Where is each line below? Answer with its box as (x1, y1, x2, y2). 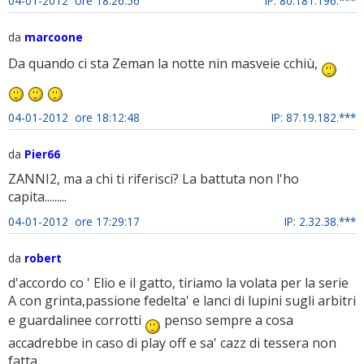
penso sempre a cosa (161, 311, 293, 330)
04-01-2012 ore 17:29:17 (8, 214, 140, 230)
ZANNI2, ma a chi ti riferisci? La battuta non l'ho (8, 170, 299, 188)
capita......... (8, 188, 67, 206)
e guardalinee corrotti (8, 311, 145, 330)
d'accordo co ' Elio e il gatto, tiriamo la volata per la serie (8, 274, 349, 292)
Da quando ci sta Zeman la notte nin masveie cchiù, (8, 54, 321, 73)
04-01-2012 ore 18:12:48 (8, 110, 140, 126)
